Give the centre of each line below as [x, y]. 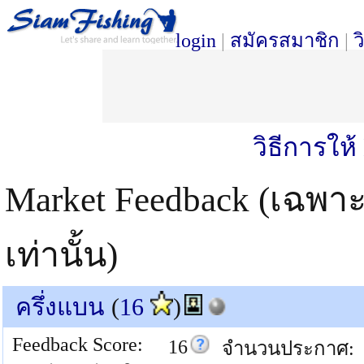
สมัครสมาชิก [285, 41]
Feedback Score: [78, 344]
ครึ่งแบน [60, 307]
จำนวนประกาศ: [288, 349]
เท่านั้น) [61, 255]
